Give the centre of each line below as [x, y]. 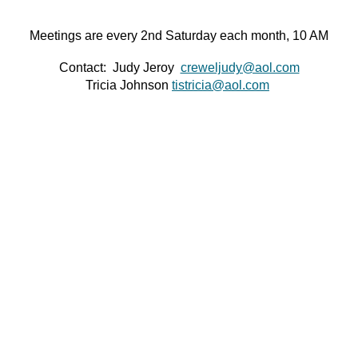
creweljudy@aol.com [240, 68]
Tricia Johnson [129, 86]
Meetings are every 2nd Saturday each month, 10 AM [179, 36]
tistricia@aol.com [221, 86]
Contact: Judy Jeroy [119, 68]
